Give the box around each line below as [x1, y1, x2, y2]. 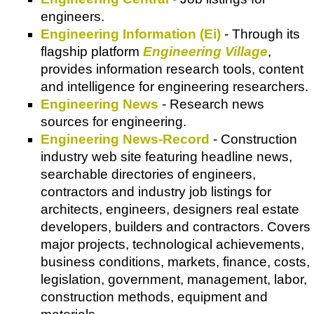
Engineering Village [143, 43, 268, 59]
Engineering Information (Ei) [41, 26, 221, 41]
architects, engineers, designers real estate [41, 201, 299, 217]
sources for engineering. [41, 114, 186, 129]
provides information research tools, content [41, 61, 303, 76]
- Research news [158, 96, 264, 111]
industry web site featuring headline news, [41, 149, 292, 164]
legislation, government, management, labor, [41, 271, 307, 287]
